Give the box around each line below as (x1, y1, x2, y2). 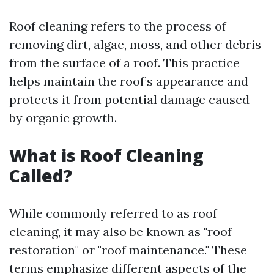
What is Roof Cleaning (9, 144, 204, 167)
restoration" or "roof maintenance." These (9, 242, 247, 257)
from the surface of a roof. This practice (9, 55, 240, 70)
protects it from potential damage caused (9, 92, 250, 107)
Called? (9, 164, 72, 187)
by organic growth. (9, 110, 117, 125)
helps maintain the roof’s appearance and (9, 73, 248, 89)
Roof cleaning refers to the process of (9, 18, 226, 34)
